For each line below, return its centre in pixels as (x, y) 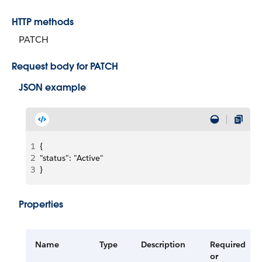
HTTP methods (43, 22)
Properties (41, 204)
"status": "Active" (72, 158)
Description (163, 244)
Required (228, 244)
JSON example (52, 87)
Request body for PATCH (65, 66)
